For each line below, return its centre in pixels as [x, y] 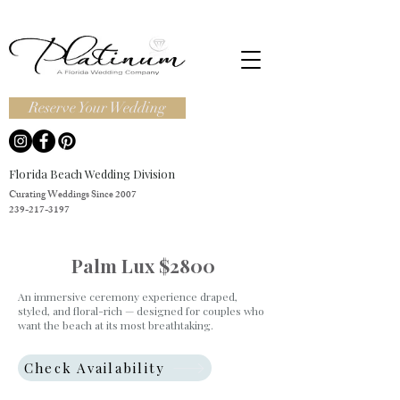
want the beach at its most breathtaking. [116, 325]
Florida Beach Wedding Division [92, 174]
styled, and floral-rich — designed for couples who [141, 311]
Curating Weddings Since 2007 [73, 196]
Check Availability [95, 368]
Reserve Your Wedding [97, 108]
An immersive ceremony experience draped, [128, 296]
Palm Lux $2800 [143, 265]
